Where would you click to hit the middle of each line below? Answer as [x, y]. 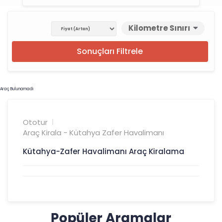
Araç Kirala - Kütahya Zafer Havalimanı [93, 133]
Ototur [35, 122]
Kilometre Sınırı [159, 28]
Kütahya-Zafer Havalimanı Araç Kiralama [104, 151]
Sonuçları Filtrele [110, 51]
